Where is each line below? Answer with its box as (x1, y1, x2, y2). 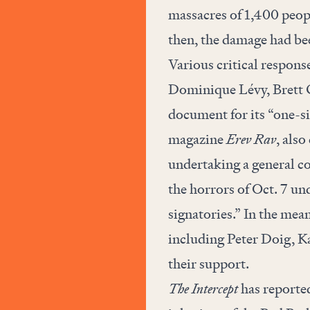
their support (167, 255, 246, 273)
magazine (167, 130, 226, 148)
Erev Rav (226, 130, 276, 148)
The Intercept (167, 280, 238, 298)
